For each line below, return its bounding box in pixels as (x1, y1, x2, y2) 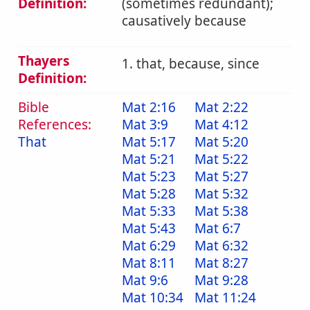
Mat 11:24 (194, 289, 256, 307)
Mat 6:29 (122, 237, 176, 255)
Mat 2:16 (122, 98, 176, 116)
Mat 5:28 (122, 185, 176, 203)
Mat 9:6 (122, 271, 168, 289)
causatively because (122, 12, 246, 30)
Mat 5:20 (194, 133, 248, 151)
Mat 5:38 (194, 202, 248, 220)
